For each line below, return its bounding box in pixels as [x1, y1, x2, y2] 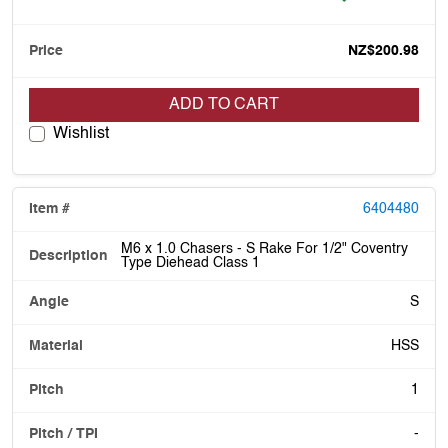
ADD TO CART [169, 96, 279, 113]
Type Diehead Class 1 [121, 255, 260, 270]
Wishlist [53, 125, 109, 142]
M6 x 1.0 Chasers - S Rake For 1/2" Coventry [121, 241, 408, 256]
